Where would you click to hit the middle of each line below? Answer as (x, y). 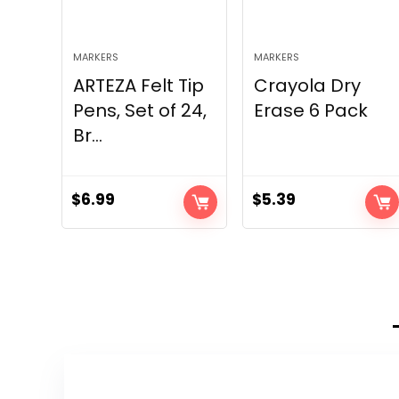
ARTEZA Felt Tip (138, 86)
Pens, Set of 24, (139, 111)
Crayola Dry (308, 86)
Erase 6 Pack (311, 111)
